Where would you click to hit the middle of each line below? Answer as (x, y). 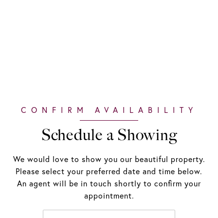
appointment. (109, 196)
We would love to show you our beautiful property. (109, 159)
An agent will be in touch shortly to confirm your (109, 183)
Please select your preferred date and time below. (109, 171)
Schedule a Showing (109, 135)
